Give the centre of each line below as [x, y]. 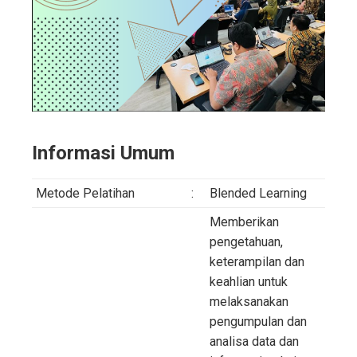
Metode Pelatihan [85, 193]
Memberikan [244, 222]
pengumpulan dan [258, 321]
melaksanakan [249, 301]
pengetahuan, [246, 241]
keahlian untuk [249, 281]
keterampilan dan [257, 261]
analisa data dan [254, 341]
